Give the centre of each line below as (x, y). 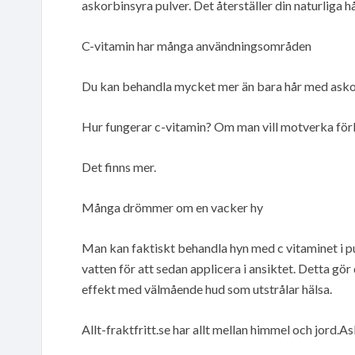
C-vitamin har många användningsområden (197, 45)
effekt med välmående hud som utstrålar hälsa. (207, 288)
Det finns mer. (119, 166)
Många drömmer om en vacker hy (172, 207)
